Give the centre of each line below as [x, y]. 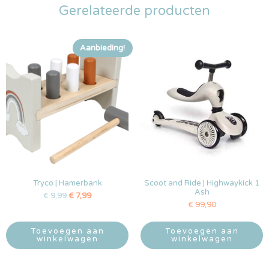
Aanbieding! [102, 48]
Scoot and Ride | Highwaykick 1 [202, 183]
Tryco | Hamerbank [67, 183]
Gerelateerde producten [134, 11]
